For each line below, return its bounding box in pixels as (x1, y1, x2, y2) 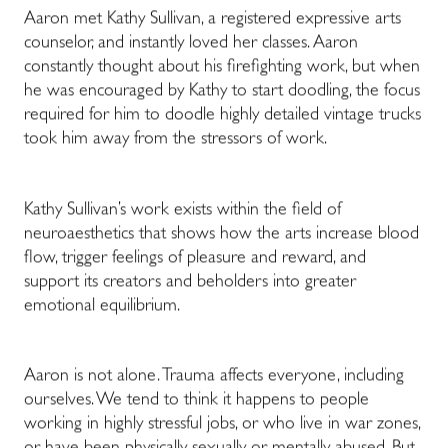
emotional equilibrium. (24, 298, 180, 317)
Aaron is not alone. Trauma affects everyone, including (24, 368, 404, 387)
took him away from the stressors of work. (24, 131, 327, 150)
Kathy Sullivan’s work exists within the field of (24, 202, 341, 221)
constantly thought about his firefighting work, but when (24, 59, 420, 78)
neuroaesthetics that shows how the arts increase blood (24, 226, 419, 245)
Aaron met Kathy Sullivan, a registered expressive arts (24, 11, 401, 30)
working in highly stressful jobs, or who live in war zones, (24, 416, 420, 435)
